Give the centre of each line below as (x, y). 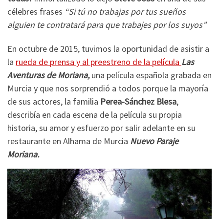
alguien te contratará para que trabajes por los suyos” (107, 24)
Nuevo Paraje (154, 141)
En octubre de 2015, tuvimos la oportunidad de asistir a (108, 49)
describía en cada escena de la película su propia (95, 115)
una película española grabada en (152, 75)
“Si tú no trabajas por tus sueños (125, 11)
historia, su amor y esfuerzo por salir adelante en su (101, 128)
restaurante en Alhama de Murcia (69, 141)
